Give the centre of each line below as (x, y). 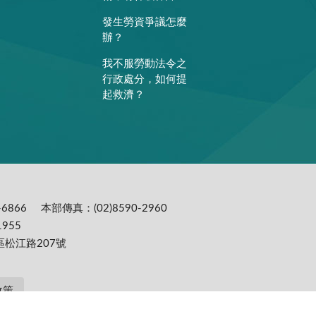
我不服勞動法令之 (145, 63)
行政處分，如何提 (145, 79)
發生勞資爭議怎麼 (145, 23)
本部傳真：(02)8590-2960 (104, 209)
